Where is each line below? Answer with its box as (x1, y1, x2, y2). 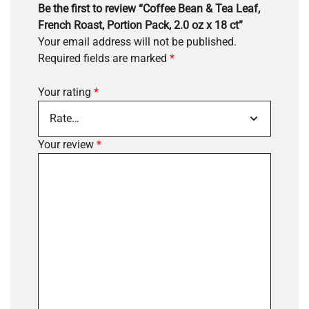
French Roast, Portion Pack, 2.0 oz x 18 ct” (38, 18, 243, 32)
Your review (38, 137, 97, 151)
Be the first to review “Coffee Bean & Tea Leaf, (38, 1, 260, 15)
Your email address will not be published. (38, 34, 237, 48)
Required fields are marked (38, 51, 170, 65)
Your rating (38, 85, 94, 99)
